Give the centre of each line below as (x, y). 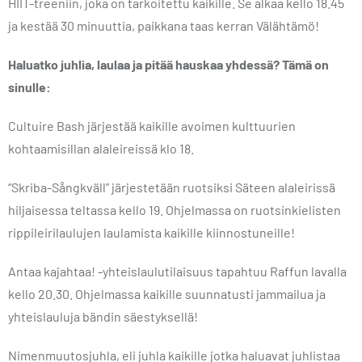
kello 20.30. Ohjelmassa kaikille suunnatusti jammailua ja (167, 294)
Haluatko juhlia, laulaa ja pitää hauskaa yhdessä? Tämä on (168, 64)
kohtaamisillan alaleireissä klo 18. (101, 148)
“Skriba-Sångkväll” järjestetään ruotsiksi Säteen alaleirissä (172, 187)
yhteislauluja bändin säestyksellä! (103, 316)
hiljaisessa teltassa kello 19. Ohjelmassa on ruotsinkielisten (175, 210)
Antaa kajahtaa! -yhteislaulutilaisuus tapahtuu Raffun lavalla (177, 271)
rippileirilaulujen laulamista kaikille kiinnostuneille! (152, 232)
